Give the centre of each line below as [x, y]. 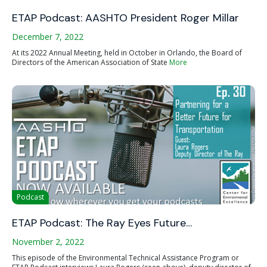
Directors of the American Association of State [91, 62]
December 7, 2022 [48, 37]
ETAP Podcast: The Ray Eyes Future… [102, 223]
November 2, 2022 [48, 242]
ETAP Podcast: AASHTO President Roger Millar [125, 18]
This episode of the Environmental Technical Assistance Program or [125, 258]
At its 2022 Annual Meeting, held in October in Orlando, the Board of [127, 53]
